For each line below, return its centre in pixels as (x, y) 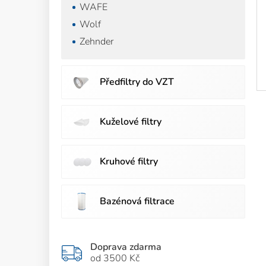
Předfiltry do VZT (137, 82)
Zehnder (96, 42)
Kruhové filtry (129, 161)
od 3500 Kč (115, 258)
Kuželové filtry (131, 122)
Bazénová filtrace (137, 201)
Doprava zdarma (126, 247)
